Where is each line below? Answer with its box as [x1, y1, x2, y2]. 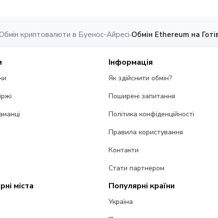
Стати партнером [109, 163, 165, 173]
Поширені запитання [109, 91, 176, 101]
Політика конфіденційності [109, 109, 195, 119]
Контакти [109, 145, 139, 155]
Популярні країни [109, 181, 175, 192]
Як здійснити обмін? [109, 73, 172, 83]
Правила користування [109, 127, 183, 137]
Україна [109, 197, 133, 207]
